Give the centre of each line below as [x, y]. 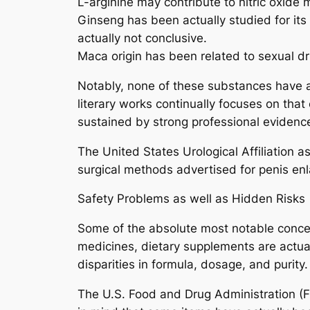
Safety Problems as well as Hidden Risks [191, 199]
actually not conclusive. [142, 38]
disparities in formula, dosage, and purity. [193, 265]
